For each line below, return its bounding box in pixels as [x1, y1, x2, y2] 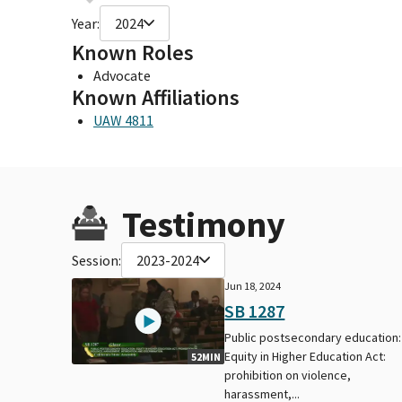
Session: [72, 250, 121, 269]
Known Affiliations [72, 83, 240, 111]
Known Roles [72, 38, 194, 66]
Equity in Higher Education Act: [224, 347, 387, 364]
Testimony [122, 201, 285, 247]
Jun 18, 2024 [224, 278, 282, 293]
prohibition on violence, [224, 366, 352, 383]
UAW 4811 [93, 110, 153, 129]
